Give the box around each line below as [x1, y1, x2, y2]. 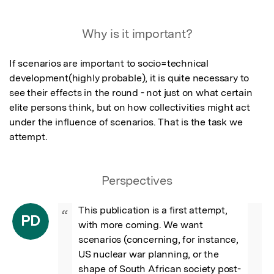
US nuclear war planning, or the [78, 248, 219, 260]
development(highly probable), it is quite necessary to [9, 72, 250, 84]
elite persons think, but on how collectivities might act [9, 101, 250, 113]
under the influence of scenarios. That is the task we [9, 116, 243, 128]
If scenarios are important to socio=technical [9, 57, 209, 69]
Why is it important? [81, 26, 193, 41]
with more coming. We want [78, 218, 204, 231]
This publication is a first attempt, [78, 204, 228, 216]
